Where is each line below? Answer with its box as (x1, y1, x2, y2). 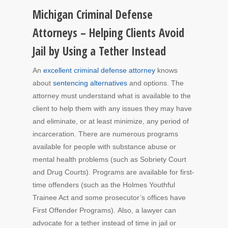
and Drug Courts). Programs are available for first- (33, 167, 194, 176)
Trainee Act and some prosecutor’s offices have (33, 193, 186, 202)
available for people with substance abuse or (33, 142, 176, 151)
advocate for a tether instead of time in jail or (33, 218, 176, 227)
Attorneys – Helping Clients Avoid (33, 24, 184, 41)
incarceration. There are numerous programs (33, 129, 178, 138)
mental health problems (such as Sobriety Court (33, 155, 186, 163)
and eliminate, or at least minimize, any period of (33, 117, 189, 125)
